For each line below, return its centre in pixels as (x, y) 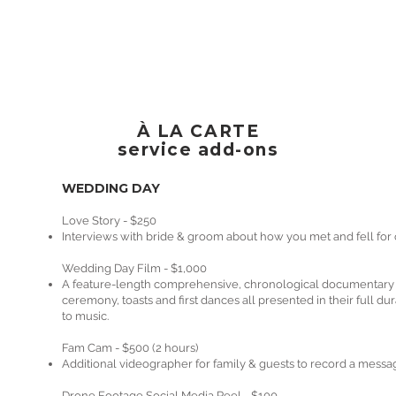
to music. (85, 316)
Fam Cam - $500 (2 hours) (130, 348)
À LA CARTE (198, 131)
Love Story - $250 (109, 221)
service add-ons (198, 150)
